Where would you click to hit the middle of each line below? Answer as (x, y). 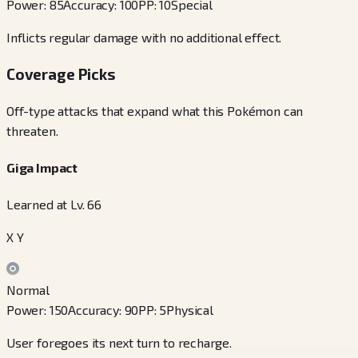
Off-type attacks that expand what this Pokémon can (155, 110)
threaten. (32, 130)
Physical (190, 310)
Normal (28, 290)
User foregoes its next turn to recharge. (119, 343)
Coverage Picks (61, 74)
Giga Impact (42, 168)
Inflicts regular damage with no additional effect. (144, 38)
